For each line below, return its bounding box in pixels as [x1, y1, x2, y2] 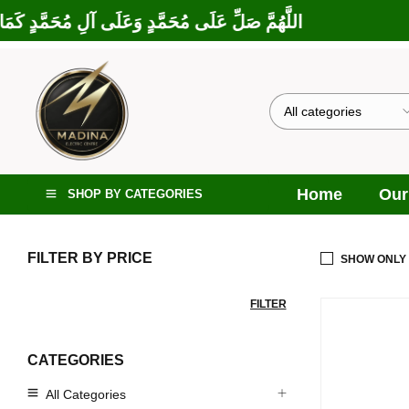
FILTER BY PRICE [27, 250, 152, 266]
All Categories [46, 387, 126, 402]
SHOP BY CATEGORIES [68, 187, 203, 201]
